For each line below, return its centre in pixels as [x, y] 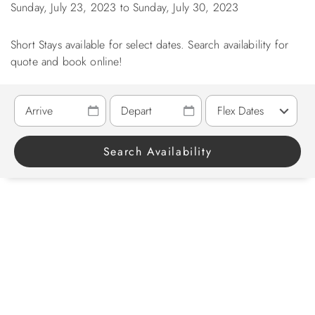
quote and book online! [67, 62]
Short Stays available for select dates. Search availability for [150, 45]
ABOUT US [35, 28]
